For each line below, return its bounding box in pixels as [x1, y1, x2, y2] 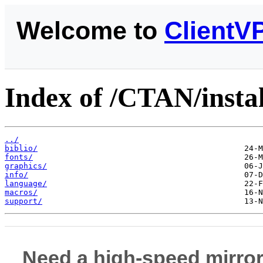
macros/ [5, 187, 38, 197]
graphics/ [5, 161, 47, 170]
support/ [5, 196, 42, 205]
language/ [5, 178, 47, 188]
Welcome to [16, 16, 164, 45]
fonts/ [5, 152, 33, 161]
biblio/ [5, 143, 38, 153]
